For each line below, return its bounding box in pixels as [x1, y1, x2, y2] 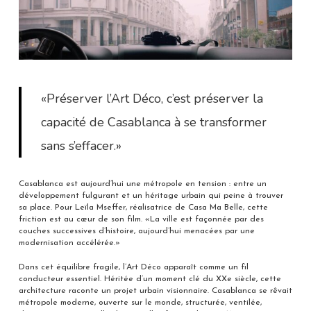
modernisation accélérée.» [18, 238, 120, 247]
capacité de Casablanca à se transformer [41, 113, 267, 131]
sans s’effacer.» [41, 137, 122, 154]
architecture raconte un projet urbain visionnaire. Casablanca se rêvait [18, 286, 292, 295]
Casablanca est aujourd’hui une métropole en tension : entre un [18, 179, 267, 188]
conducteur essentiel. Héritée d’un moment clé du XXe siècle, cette [18, 274, 281, 283]
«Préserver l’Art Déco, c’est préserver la [41, 90, 264, 107]
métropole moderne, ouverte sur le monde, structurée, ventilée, [18, 298, 262, 307]
